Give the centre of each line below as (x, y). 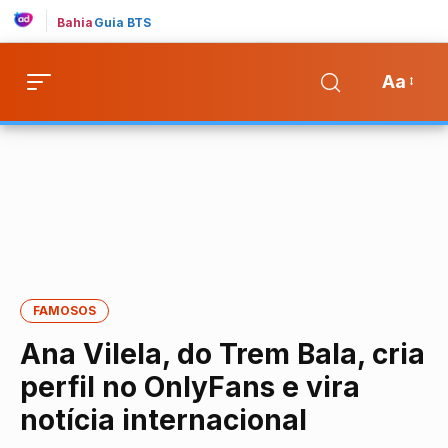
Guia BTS (122, 22)
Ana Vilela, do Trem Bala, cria (222, 354)
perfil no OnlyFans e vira (190, 387)
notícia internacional (163, 420)
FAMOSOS (64, 310)
